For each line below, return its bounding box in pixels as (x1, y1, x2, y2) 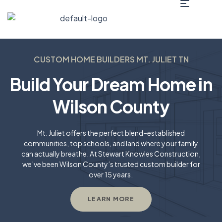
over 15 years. (88, 170, 134, 179)
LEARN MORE (87, 195, 135, 203)
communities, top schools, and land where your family (24, 139, 198, 148)
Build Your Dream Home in (9, 73, 213, 95)
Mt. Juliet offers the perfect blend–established (37, 128, 185, 137)
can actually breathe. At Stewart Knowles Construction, (21, 149, 201, 158)
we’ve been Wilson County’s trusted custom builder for (22, 160, 200, 168)
